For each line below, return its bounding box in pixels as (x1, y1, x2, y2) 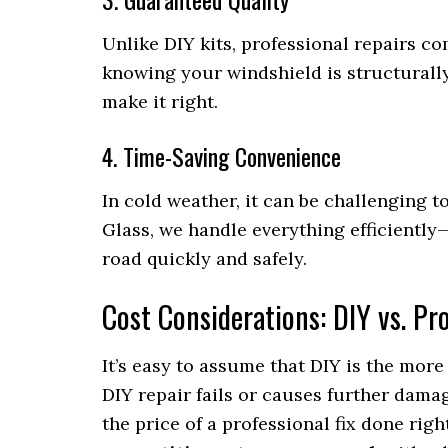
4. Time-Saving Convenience (102, 138, 341, 175)
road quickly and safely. (102, 247, 307, 271)
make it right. (102, 90, 218, 114)
